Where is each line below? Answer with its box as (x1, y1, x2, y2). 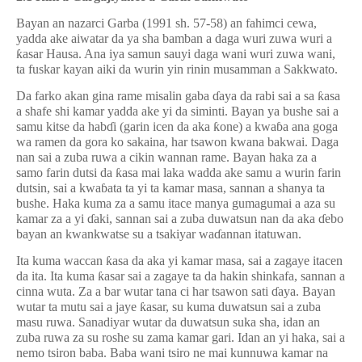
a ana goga (283, 120, 338, 133)
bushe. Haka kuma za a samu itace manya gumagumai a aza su (16, 196, 335, 210)
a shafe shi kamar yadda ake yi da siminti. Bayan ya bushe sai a (16, 104, 339, 118)
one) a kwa (220, 120, 276, 133)
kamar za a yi (16, 212, 87, 225)
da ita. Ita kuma (16, 269, 98, 283)
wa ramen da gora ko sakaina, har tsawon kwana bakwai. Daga (16, 135, 339, 149)
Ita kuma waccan (16, 254, 106, 267)
